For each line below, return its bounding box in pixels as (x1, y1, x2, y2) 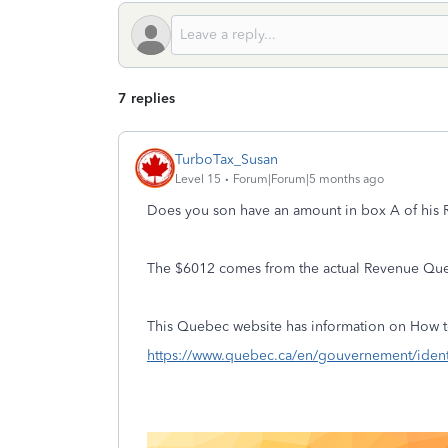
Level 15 (175, 171, 221, 186)
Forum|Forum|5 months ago (233, 171, 384, 186)
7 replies (118, 90, 175, 107)
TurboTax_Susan (175, 150, 278, 168)
